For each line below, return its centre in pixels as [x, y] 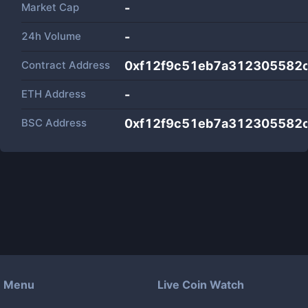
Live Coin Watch [201, 285]
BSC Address [54, 123]
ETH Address [54, 94]
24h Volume [51, 36]
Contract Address [66, 65]
